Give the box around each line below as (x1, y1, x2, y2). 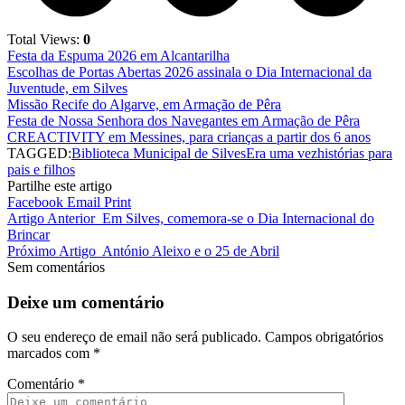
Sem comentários (7, 259, 105, 275)
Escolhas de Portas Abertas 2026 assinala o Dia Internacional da (7, 63, 372, 80)
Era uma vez (246, 145, 317, 161)
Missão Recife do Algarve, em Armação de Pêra (7, 96, 281, 112)
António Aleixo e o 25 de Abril (102, 242, 279, 259)
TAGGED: (7, 145, 71, 161)
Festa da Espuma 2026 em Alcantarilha (7, 47, 230, 63)
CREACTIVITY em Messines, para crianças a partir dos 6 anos (7, 128, 371, 145)
